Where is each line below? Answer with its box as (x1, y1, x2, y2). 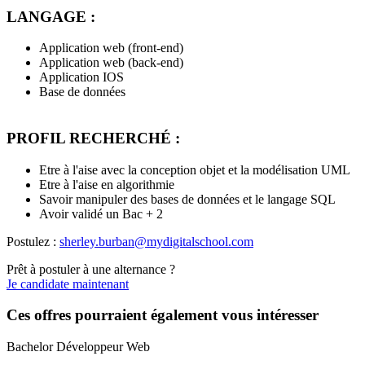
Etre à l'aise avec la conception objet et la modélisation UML (39, 162, 350, 177)
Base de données (39, 85, 125, 99)
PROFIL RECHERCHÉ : (7, 130, 184, 147)
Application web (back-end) (39, 55, 183, 70)
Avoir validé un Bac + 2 (39, 206, 166, 221)
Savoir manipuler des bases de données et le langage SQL (39, 191, 336, 206)
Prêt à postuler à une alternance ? (7, 262, 175, 276)
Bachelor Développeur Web (7, 340, 150, 354)
